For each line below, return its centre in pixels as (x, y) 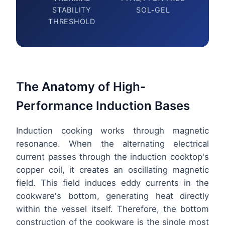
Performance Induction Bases (103, 105)
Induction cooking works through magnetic (113, 130)
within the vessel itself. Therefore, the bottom (113, 209)
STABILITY (72, 10)
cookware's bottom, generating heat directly (113, 196)
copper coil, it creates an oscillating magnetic (113, 170)
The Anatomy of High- (81, 86)
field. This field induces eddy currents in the (113, 183)
